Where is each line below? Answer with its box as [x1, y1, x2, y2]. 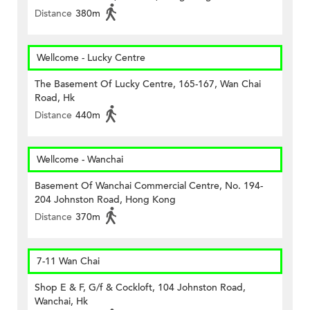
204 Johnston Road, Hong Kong [35, 193, 176, 207]
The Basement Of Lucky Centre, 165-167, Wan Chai [35, 77, 261, 91]
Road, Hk [35, 91, 75, 105]
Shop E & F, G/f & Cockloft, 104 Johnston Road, [35, 281, 246, 295]
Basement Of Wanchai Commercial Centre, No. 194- [35, 179, 263, 193]
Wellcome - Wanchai [37, 153, 123, 167]
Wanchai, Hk [35, 295, 88, 309]
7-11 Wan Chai [37, 255, 100, 268]
